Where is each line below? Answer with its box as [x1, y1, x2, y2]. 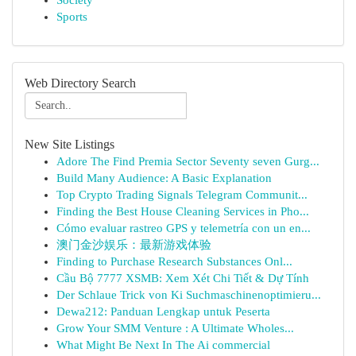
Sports [56, 10, 87, 23]
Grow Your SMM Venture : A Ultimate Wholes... [56, 322, 294, 335]
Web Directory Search [25, 76, 136, 90]
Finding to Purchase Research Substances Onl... [56, 255, 292, 268]
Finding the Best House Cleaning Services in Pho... [56, 205, 309, 218]
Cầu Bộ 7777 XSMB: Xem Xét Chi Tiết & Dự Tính [56, 272, 309, 284]
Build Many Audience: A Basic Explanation [56, 172, 272, 184]
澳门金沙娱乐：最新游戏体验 [56, 238, 211, 251]
